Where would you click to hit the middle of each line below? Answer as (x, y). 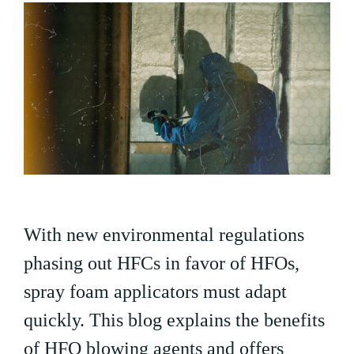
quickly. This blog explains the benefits (174, 320)
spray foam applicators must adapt (155, 292)
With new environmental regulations (164, 235)
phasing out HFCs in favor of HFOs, (162, 264)
